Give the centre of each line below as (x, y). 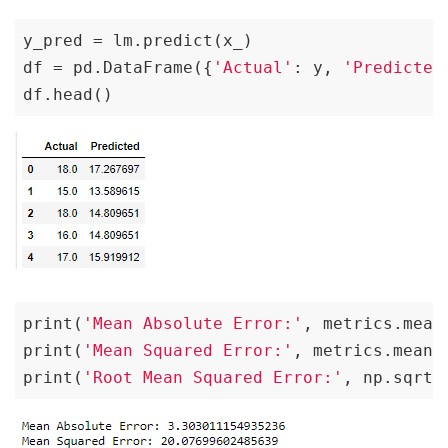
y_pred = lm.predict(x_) (138, 40)
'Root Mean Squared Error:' (213, 377)
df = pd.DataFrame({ (118, 67)
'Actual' (253, 67)
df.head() (68, 94)
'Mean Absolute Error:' (193, 323)
